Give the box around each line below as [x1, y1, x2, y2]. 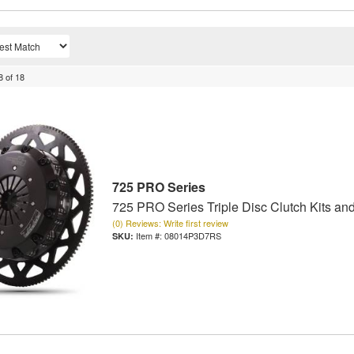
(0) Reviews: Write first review [111, 216, 228, 229]
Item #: [135, 228, 164, 242]
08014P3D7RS [164, 228, 221, 242]
